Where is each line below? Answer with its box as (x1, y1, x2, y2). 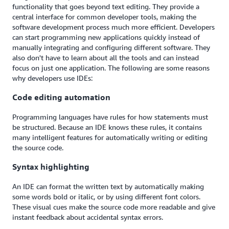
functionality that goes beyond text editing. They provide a (12, 2, 199, 11)
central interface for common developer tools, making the (12, 12, 196, 21)
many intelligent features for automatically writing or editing (12, 132, 208, 142)
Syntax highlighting (12, 162, 89, 172)
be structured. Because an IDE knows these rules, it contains (12, 122, 202, 131)
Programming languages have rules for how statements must (12, 112, 208, 121)
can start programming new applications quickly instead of (12, 33, 200, 41)
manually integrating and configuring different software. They (12, 43, 210, 52)
